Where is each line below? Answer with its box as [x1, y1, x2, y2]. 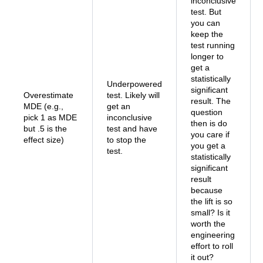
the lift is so [191, 197, 232, 206]
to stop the [107, 135, 146, 144]
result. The [191, 96, 231, 106]
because [191, 186, 222, 195]
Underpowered [107, 79, 162, 89]
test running [191, 41, 235, 50]
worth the [191, 219, 225, 228]
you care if [191, 130, 230, 139]
